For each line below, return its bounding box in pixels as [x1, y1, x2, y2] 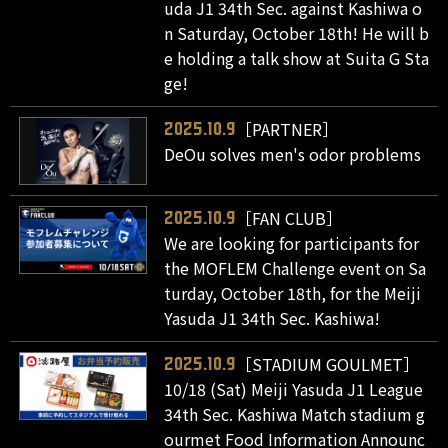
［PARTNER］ [236, 116, 339, 141]
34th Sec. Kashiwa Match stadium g [164, 402, 426, 427]
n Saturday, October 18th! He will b [164, 20, 430, 45]
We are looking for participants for [164, 231, 420, 256]
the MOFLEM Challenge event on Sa [164, 256, 427, 281]
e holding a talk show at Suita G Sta [164, 45, 430, 70]
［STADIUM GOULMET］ [236, 352, 420, 377]
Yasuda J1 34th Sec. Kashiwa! [164, 306, 381, 331]
